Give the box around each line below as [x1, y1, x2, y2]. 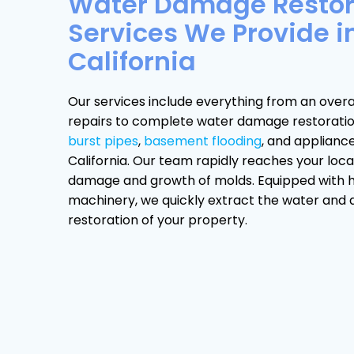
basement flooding [144, 131, 262, 150]
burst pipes [68, 131, 138, 150]
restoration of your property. [68, 210, 247, 229]
